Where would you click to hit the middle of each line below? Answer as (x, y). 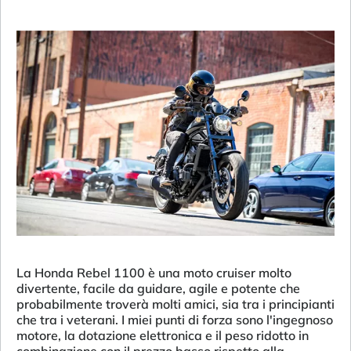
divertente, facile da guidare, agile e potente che (158, 288)
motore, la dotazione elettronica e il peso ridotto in (163, 335)
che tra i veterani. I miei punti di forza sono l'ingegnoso (175, 319)
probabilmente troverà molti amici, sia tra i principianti (175, 304)
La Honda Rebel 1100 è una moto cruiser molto (154, 272)
